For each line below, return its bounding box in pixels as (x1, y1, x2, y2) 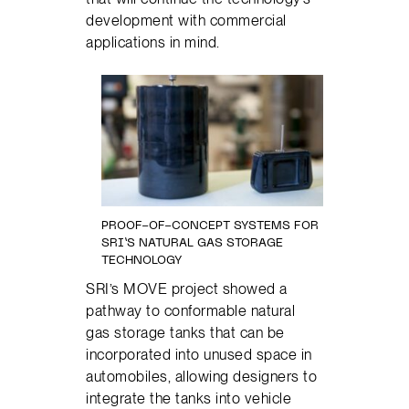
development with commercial (86, 10, 287, 29)
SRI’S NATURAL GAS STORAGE (100, 237, 283, 249)
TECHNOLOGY (100, 255, 183, 267)
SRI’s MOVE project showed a (86, 279, 288, 299)
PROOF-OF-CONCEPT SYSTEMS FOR (100, 220, 319, 232)
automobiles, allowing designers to (86, 367, 318, 386)
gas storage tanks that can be (86, 323, 285, 342)
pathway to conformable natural (86, 301, 296, 320)
